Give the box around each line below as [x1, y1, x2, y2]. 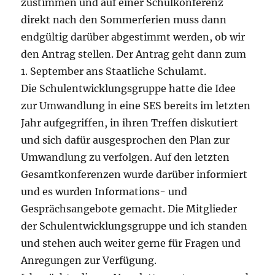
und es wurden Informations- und [21, 185, 188, 198]
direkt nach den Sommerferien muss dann [21, 14, 227, 26]
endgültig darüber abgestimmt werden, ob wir [21, 31, 246, 44]
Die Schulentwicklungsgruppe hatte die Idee [21, 82, 236, 95]
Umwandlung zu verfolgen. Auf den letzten [21, 151, 230, 164]
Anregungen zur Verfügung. [21, 254, 157, 267]
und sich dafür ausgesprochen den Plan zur [21, 134, 230, 147]
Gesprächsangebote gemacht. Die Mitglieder [21, 203, 238, 215]
